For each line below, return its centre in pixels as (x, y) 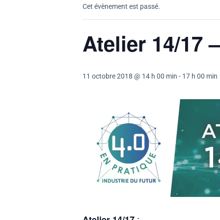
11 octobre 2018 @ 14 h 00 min (130, 76)
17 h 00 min (200, 76)
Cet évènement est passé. (121, 6)
